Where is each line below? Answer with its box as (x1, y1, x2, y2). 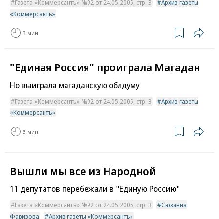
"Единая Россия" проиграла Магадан (10, 60, 200, 75)
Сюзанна (161, 200, 187, 210)
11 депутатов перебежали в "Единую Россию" (10, 183, 180, 195)
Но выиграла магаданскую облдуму (10, 79, 140, 91)
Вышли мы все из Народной (10, 163, 156, 178)
